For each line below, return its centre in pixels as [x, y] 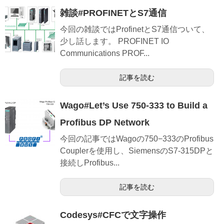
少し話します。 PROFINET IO [114, 41]
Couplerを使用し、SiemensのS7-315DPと [137, 151]
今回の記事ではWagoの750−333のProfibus [137, 139]
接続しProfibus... [90, 163]
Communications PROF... [105, 53]
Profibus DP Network [105, 123]
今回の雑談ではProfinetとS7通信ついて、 [135, 29]
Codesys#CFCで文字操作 [113, 215]
